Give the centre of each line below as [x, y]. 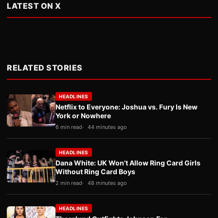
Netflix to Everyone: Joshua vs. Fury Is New [127, 107]
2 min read [69, 183]
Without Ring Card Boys [95, 172]
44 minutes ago [107, 127]
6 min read [69, 127]
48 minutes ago [107, 183]
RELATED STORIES [45, 68]
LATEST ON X [34, 6]
